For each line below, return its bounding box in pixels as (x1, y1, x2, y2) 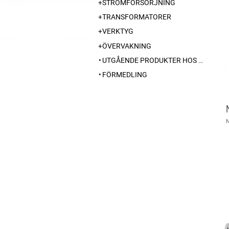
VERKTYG (102, 26, 133, 36)
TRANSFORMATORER (102, 12, 171, 22)
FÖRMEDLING (102, 69, 147, 79)
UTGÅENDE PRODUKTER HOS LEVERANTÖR (102, 55, 198, 65)
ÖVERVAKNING (102, 40, 151, 51)
